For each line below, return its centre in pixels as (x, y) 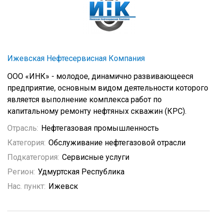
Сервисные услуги (96, 157)
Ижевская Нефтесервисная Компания (76, 58)
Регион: (21, 172)
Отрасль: (23, 128)
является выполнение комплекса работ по (85, 100)
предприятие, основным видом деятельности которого (108, 88)
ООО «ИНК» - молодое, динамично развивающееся (100, 76)
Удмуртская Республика (81, 172)
